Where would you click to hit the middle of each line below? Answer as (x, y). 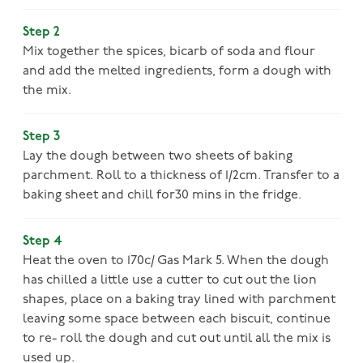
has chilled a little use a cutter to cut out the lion (170, 280)
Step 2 (41, 32)
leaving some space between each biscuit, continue (177, 319)
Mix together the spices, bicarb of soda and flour (169, 51)
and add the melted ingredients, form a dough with (177, 71)
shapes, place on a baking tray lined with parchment (179, 299)
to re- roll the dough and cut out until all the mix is (177, 338)
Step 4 (42, 241)
